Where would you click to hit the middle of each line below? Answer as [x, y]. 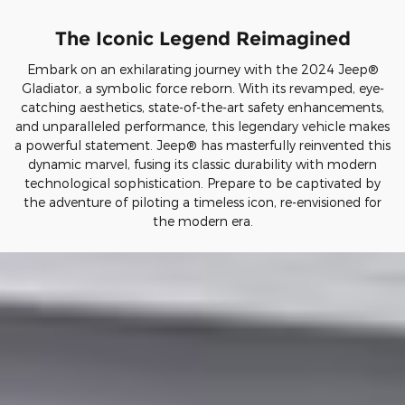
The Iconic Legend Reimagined [202, 38]
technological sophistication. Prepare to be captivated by [202, 184]
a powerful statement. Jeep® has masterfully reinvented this [202, 146]
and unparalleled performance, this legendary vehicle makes [202, 127]
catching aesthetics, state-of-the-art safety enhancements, [202, 108]
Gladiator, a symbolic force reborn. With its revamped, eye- [202, 89]
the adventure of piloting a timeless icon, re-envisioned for [202, 202]
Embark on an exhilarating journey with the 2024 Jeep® [202, 70]
